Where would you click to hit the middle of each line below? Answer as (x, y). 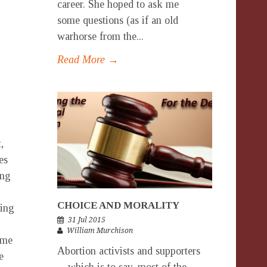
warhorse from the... (100, 36)
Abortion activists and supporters (129, 251)
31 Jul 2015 (87, 220)
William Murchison (100, 231)
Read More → (88, 59)
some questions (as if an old (118, 20)
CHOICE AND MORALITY (118, 205)
